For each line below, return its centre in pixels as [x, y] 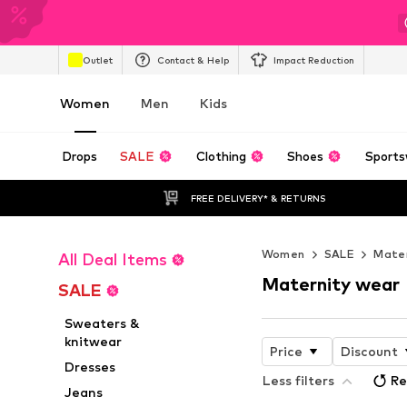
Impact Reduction [314, 60]
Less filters [298, 380]
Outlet [98, 60]
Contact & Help [193, 60]
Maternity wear [330, 284]
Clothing [221, 156]
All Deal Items [113, 259]
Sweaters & [103, 323]
